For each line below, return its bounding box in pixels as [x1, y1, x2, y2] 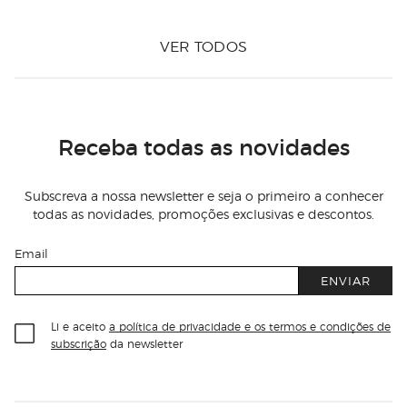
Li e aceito [51, 317, 105, 333]
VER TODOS [159, 35, 248, 55]
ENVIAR [321, 272, 371, 290]
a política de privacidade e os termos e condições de [109, 317, 391, 333]
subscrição [51, 334, 106, 351]
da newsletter [110, 334, 183, 351]
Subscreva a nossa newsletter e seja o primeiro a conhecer [24, 185, 383, 204]
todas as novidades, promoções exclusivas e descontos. [33, 203, 374, 223]
